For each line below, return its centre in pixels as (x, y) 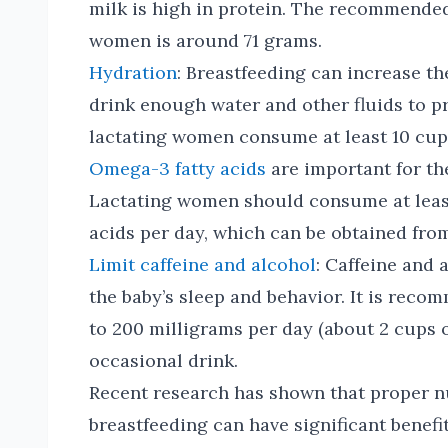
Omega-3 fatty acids (177, 168)
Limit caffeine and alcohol (202, 264)
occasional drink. (163, 360)
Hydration (133, 72)
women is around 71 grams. (205, 40)
